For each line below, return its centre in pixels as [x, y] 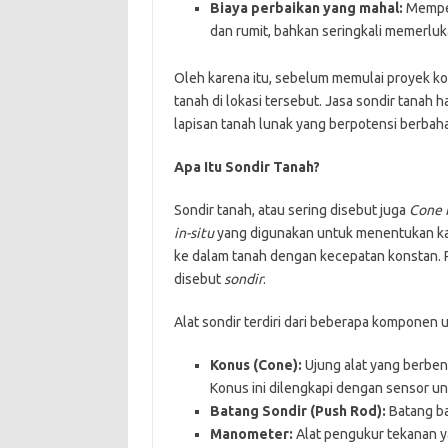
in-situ [193, 232]
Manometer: [251, 433]
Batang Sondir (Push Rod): [297, 410]
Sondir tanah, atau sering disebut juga [291, 209]
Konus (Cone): [255, 364]
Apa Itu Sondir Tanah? [246, 166]
